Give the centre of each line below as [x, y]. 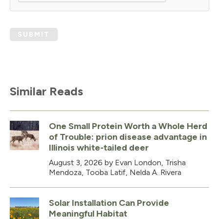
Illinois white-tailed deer [99, 148]
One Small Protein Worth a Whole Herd [128, 126]
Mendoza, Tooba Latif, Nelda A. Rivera [115, 173]
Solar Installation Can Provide [109, 203]
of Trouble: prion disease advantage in [128, 137]
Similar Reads [46, 91]
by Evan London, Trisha [144, 163]
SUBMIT [34, 35]
